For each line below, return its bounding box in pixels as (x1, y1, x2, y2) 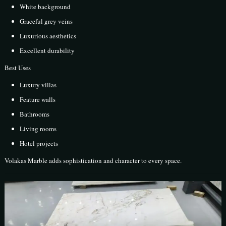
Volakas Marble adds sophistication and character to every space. (5, 155, 182, 165)
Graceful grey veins (20, 16, 73, 26)
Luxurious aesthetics (20, 31, 77, 40)
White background (20, 2, 71, 11)
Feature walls (20, 94, 56, 104)
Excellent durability (20, 45, 75, 55)
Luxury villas (20, 80, 57, 89)
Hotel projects (20, 138, 59, 148)
